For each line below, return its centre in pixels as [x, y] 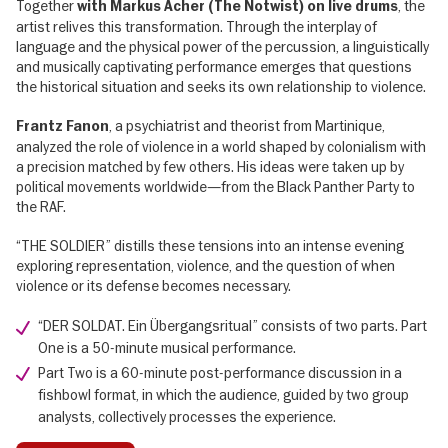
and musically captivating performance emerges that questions [214, 66]
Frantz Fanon [62, 127]
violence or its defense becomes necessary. [153, 286]
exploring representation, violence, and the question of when [205, 266]
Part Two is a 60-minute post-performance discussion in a [220, 372]
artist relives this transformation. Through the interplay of [196, 26]
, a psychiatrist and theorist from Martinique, [247, 126]
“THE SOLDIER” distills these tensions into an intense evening [210, 246]
